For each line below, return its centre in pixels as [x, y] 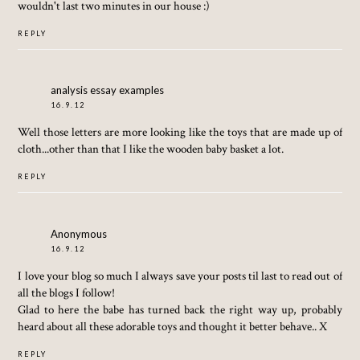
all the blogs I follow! [67, 292]
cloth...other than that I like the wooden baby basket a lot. [151, 149]
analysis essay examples [108, 90]
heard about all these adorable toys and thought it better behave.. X [173, 326]
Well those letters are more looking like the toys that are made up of [180, 132]
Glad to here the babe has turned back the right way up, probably [180, 309]
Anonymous [79, 233]
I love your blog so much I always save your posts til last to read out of [180, 275]
